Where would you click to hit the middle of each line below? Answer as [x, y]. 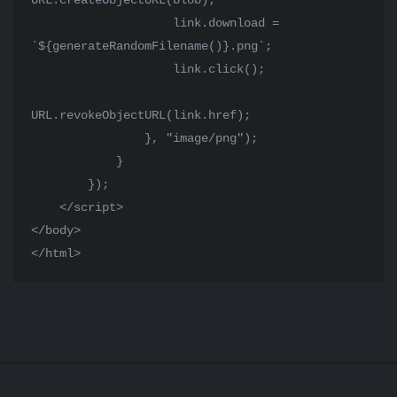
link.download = [102, 23]
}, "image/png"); [88, 138]
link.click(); [102, 69]
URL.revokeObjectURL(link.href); [141, 115]
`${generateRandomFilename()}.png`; [152, 46]
